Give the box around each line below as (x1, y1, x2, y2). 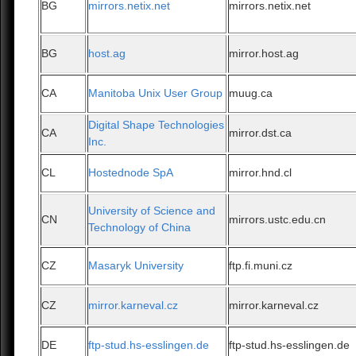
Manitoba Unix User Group (88, 87, 223, 100)
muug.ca (229, 87, 273, 100)
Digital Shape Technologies (88, 118, 225, 132)
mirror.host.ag (229, 47, 300, 60)
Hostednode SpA (88, 166, 174, 180)
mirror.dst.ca (229, 126, 292, 140)
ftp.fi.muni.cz (229, 259, 293, 273)
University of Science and (88, 204, 216, 218)
